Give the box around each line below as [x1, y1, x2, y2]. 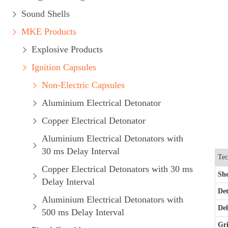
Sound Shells [21, 9, 70, 19]
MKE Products [21, 26, 76, 37]
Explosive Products [32, 44, 103, 54]
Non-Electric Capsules [42, 80, 125, 90]
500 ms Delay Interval [42, 207, 124, 217]
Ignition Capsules [32, 62, 96, 72]
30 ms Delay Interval [42, 146, 120, 156]
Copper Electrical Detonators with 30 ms [42, 164, 193, 174]
